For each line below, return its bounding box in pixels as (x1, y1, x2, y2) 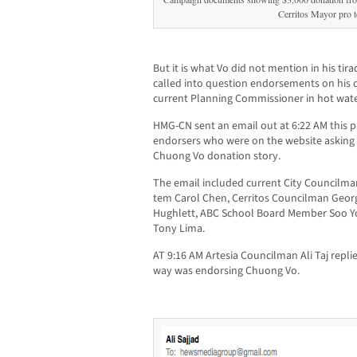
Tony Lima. (153, 221, 205, 237)
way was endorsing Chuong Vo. (153, 263, 300, 280)
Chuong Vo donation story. (153, 148, 280, 165)
